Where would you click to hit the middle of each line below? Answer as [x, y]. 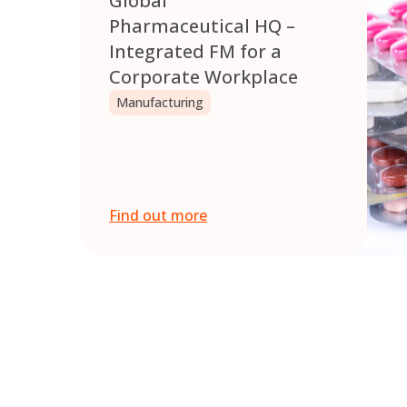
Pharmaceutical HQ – [202, 26]
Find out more [158, 216]
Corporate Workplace [203, 77]
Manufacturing [160, 103]
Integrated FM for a [195, 52]
